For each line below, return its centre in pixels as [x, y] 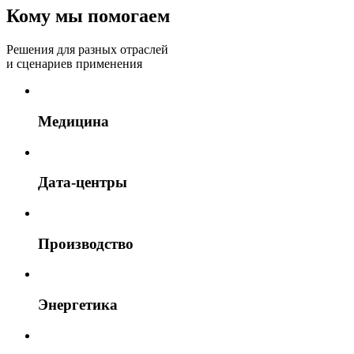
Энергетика [78, 305]
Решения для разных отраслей [87, 50]
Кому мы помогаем [88, 16]
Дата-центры [83, 183]
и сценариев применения [74, 64]
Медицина [73, 121]
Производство [86, 243]
